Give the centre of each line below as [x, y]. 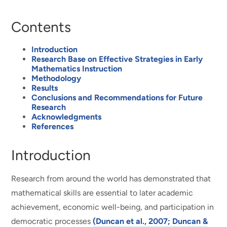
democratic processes [52, 221]
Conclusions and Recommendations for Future [117, 97]
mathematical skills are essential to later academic [102, 193]
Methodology [56, 78]
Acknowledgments [67, 117]
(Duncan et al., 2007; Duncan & [150, 221]
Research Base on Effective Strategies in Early [117, 59]
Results [45, 88]
